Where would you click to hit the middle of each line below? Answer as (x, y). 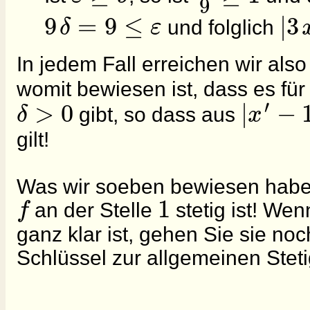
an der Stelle (94, 210)
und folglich (220, 28)
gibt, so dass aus (157, 115)
